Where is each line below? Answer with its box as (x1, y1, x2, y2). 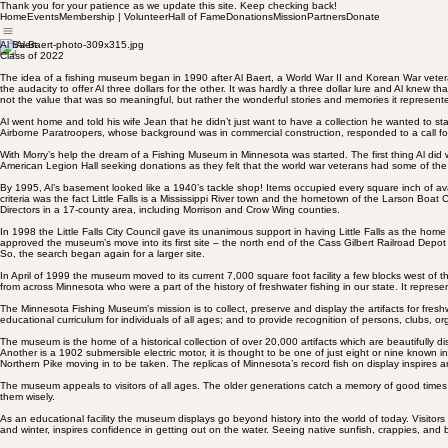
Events (27, 11, 59, 22)
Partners (307, 11, 346, 22)
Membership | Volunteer (59, 11, 168, 22)
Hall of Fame (168, 11, 226, 22)
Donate (346, 11, 380, 22)
